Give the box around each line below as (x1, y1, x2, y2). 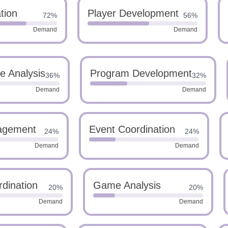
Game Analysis (93, 180, 161, 191)
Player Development (88, 8, 179, 19)
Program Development (90, 68, 192, 79)
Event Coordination (89, 124, 175, 135)
